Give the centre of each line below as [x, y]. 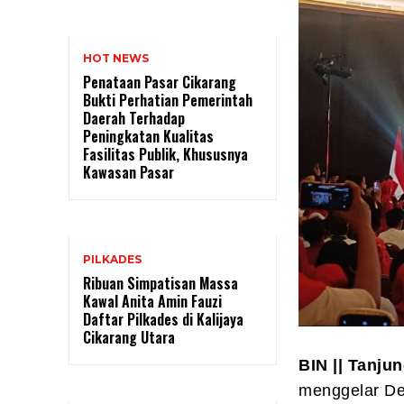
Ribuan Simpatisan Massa [161, 284]
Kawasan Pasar [129, 173]
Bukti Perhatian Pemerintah [168, 101]
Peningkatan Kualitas [148, 137]
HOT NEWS [116, 59]
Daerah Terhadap [134, 119]
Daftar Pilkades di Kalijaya [163, 320]
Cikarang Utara [129, 338]
